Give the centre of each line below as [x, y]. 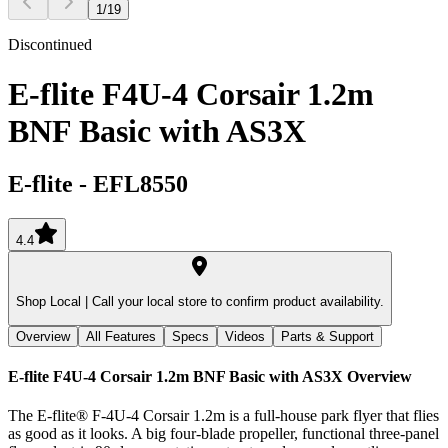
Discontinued [50, 45]
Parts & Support [327, 336]
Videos [245, 336]
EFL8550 [140, 183]
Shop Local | [52, 302]
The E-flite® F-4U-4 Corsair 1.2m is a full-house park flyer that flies [223, 416]
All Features [121, 336]
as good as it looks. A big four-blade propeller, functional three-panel [223, 434]
